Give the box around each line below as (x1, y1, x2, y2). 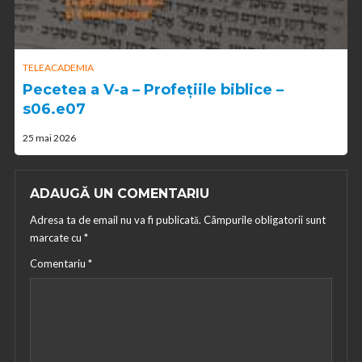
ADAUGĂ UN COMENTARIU (30, 185, 209, 201)
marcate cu (30, 230, 84, 244)
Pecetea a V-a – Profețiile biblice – (23, 80, 284, 99)
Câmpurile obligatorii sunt (204, 213, 326, 226)
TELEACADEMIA (23, 61, 94, 74)
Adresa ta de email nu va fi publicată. (30, 213, 201, 226)
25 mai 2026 (23, 131, 76, 144)
